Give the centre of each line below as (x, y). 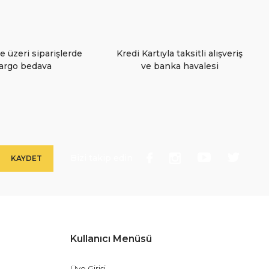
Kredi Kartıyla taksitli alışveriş (180, 53)
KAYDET (26, 158)
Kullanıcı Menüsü (111, 239)
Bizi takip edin (101, 158)
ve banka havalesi (180, 66)
